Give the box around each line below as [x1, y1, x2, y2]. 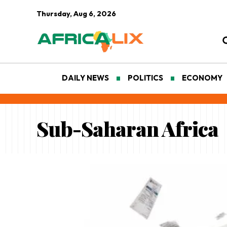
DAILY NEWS [62, 73, 109, 83]
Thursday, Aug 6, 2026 [36, 9, 116, 18]
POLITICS [128, 73, 164, 83]
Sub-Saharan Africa [36, 115, 218, 142]
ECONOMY [182, 73, 223, 83]
